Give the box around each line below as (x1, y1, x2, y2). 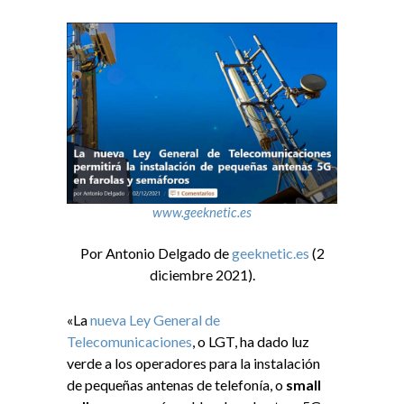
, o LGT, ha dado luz (192, 333, 309, 351)
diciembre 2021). (149, 266, 255, 284)
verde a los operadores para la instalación (67, 354, 320, 372)
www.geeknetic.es (152, 203, 252, 220)
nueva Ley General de (90, 311, 220, 329)
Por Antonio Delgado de (79, 244, 232, 262)
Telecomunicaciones (67, 333, 192, 351)
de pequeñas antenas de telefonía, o (67, 376, 283, 394)
